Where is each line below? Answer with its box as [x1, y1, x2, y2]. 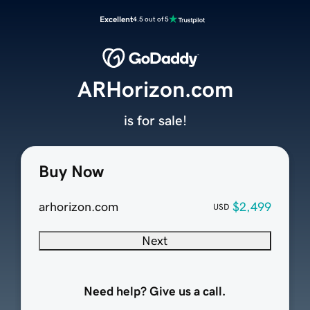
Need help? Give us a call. [84, 285, 226, 298]
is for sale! [123, 113, 187, 128]
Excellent [100, 15, 133, 24]
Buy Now [38, 163, 104, 181]
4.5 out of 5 [133, 15, 169, 23]
